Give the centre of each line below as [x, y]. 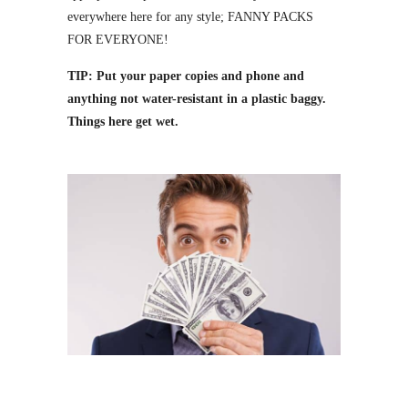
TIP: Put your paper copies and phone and [186, 76]
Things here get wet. [123, 121]
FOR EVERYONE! [118, 39]
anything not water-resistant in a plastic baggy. [197, 98]
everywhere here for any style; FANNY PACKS [190, 16]
